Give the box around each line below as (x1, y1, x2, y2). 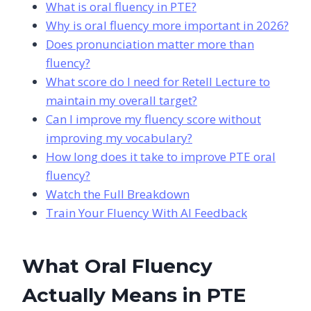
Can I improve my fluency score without (46, 110, 261, 127)
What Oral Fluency (22, 253, 212, 278)
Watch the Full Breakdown (46, 185, 190, 202)
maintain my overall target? (46, 92, 197, 108)
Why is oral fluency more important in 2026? (46, 17, 289, 33)
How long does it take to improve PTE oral (46, 148, 276, 165)
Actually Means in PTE (22, 283, 246, 307)
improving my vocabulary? (46, 129, 192, 146)
